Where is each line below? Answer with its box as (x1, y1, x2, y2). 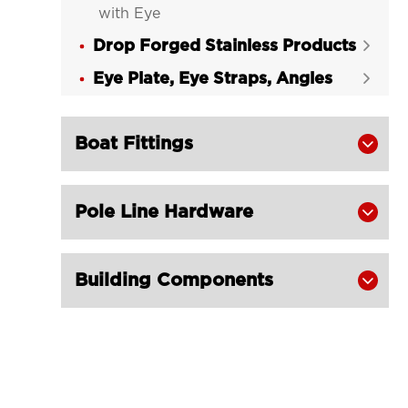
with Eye (98, 6, 161, 21)
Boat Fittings (75, 135, 194, 153)
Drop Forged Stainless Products (93, 38, 357, 55)
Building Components (75, 271, 274, 290)
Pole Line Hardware (75, 203, 254, 221)
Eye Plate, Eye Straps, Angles (93, 71, 333, 87)
